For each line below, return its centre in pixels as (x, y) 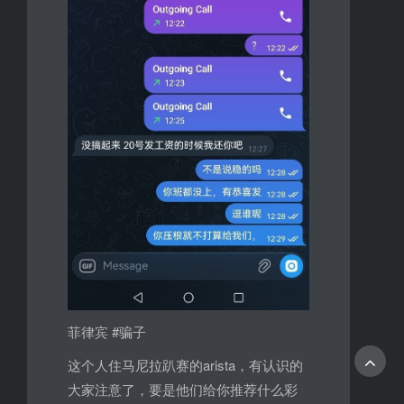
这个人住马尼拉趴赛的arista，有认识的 (185, 364)
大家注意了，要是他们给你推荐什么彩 (182, 389)
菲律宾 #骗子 (106, 331)
